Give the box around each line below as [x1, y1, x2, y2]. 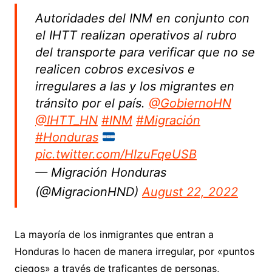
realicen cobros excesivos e [35, 61, 195, 76]
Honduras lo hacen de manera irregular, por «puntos [14, 245, 254, 257]
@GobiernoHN [148, 95, 231, 110]
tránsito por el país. [35, 95, 149, 110]
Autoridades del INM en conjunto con [35, 10, 250, 25]
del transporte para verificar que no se [35, 44, 255, 59]
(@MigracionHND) [35, 184, 142, 199]
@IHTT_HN [35, 112, 98, 127]
